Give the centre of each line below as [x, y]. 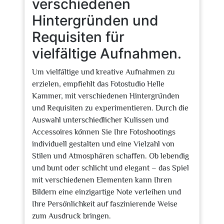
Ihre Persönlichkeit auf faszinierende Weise [105, 204]
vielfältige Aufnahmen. [107, 53]
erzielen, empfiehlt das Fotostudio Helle [98, 84]
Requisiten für [78, 37]
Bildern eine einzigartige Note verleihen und [106, 192]
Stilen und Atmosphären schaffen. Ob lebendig [110, 156]
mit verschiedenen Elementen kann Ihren [102, 180]
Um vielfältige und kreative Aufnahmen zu [103, 72]
